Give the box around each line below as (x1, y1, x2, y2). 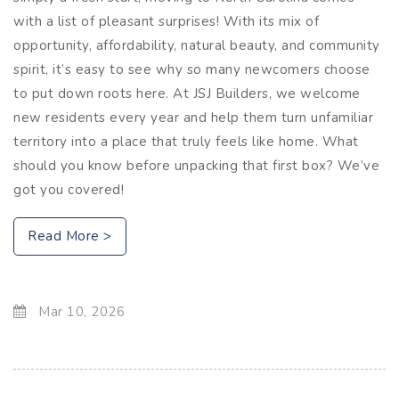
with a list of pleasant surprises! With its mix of (13, 12, 319, 30)
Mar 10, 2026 (34, 302, 125, 321)
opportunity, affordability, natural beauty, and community (13, 36, 380, 54)
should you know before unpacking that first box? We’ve (13, 156, 379, 175)
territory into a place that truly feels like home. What (13, 132, 359, 151)
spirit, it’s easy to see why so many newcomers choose (13, 60, 370, 78)
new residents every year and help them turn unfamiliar (13, 108, 373, 126)
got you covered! (13, 180, 124, 199)
